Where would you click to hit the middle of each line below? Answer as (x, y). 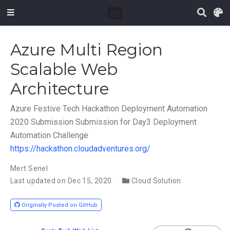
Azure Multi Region (87, 50)
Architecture (60, 89)
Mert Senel (29, 168)
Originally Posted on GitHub (60, 205)
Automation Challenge (49, 135)
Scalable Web (64, 69)
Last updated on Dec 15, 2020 (61, 180)
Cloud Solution (156, 180)
